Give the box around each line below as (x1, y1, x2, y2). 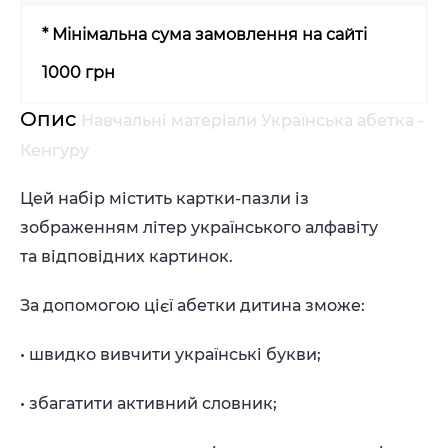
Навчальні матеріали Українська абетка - (81, 111, 424, 130)
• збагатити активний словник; (20, 394, 277, 413)
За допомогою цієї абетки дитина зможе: (20, 296, 365, 315)
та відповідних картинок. (20, 247, 233, 266)
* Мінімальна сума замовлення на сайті (42, 25, 367, 44)
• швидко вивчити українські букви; (20, 345, 321, 364)
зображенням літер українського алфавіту (20, 218, 378, 237)
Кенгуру (20, 141, 89, 160)
